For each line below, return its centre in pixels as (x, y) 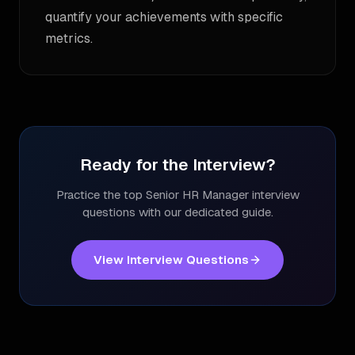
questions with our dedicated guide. (177, 212)
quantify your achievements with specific (164, 17)
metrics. (69, 38)
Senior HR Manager (197, 195)
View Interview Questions (171, 260)
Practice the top (101, 195)
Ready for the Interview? (177, 164)
